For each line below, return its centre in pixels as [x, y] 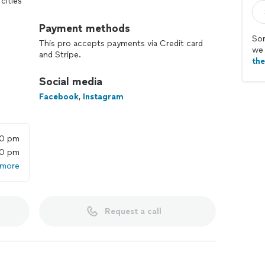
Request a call [133, 211]
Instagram [103, 97]
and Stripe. [60, 55]
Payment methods [85, 28]
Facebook [59, 97]
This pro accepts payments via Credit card [121, 43]
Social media [71, 82]
